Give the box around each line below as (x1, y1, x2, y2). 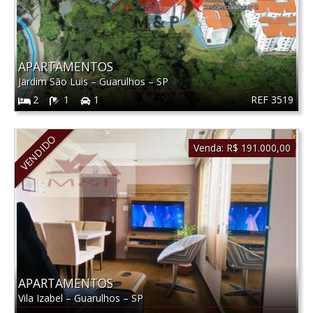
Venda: (193, 141, 224, 155)
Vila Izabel (17, 291, 66, 305)
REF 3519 (251, 92, 293, 106)
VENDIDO (17, 131, 59, 173)
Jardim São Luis (17, 75, 91, 89)
